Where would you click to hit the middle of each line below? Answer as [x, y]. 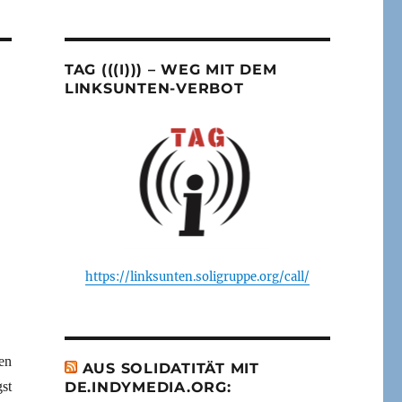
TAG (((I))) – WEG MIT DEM [170, 69]
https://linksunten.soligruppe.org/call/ [197, 276]
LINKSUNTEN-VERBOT [154, 88]
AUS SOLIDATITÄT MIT [170, 368]
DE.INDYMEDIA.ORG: [148, 387]
